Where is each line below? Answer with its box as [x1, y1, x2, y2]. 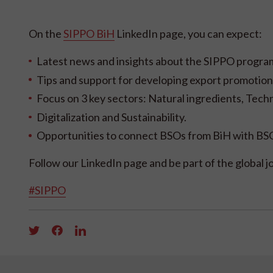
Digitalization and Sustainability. [36, 110, 186, 124]
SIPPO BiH [63, 27, 115, 40]
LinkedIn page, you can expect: [115, 27, 262, 40]
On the [29, 27, 63, 40]
